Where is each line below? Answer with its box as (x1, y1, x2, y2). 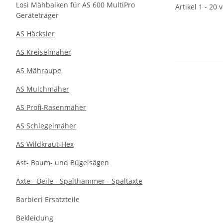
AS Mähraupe (16, 66, 61, 75)
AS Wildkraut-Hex (16, 139, 74, 149)
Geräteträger (16, 10, 59, 20)
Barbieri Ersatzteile (16, 195, 80, 204)
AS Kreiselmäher (16, 47, 71, 57)
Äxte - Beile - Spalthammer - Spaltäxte (16, 176, 142, 186)
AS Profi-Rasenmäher (16, 103, 86, 112)
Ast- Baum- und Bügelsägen (16, 158, 109, 167)
